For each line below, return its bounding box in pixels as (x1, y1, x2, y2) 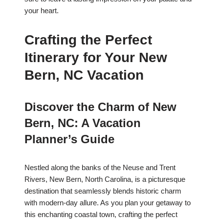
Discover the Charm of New (24, 100, 176, 114)
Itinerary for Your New (24, 50, 167, 66)
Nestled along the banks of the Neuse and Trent (24, 163, 175, 172)
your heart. (24, 6, 59, 15)
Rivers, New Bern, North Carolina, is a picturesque (24, 175, 185, 184)
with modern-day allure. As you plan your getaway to (24, 198, 191, 207)
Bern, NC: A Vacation (24, 116, 141, 130)
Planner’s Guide (24, 132, 114, 146)
